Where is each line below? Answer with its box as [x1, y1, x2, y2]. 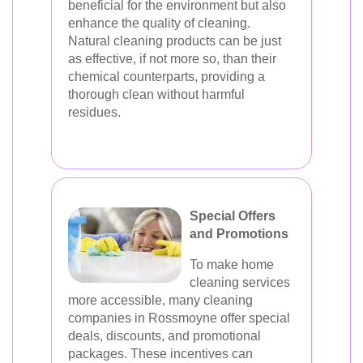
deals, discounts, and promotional [68, 328, 261, 343]
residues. [68, 105, 121, 119]
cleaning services [190, 275, 290, 289]
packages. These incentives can [68, 346, 253, 361]
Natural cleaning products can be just [68, 33, 281, 48]
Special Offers [190, 208, 275, 223]
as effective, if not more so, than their [68, 51, 276, 66]
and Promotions [190, 226, 288, 241]
